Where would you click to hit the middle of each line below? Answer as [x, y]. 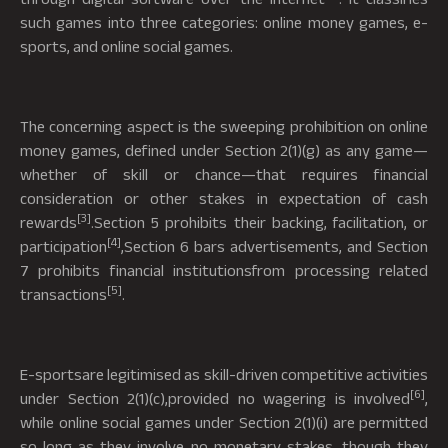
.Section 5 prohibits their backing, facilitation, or [259, 221]
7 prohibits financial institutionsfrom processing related [224, 269]
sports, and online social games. [126, 45]
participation [63, 245]
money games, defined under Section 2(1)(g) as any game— [224, 149]
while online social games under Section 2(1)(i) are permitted [224, 421]
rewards [48, 221]
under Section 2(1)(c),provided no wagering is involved [215, 397]
